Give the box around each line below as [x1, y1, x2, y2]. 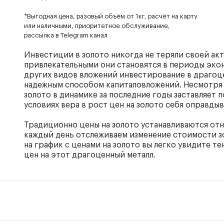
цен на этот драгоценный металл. [24, 151, 156, 159]
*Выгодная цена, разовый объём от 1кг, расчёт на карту [24, 13, 198, 19]
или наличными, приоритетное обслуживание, [24, 22, 170, 29]
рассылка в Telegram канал [24, 32, 108, 38]
